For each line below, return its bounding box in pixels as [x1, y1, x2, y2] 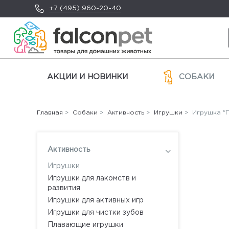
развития [48, 185, 80, 191]
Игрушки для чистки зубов [48, 210, 144, 216]
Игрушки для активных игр [48, 197, 144, 203]
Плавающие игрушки [48, 222, 123, 228]
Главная [37, 110, 63, 116]
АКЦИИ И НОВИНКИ [47, 74, 128, 80]
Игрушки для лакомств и [48, 175, 136, 181]
